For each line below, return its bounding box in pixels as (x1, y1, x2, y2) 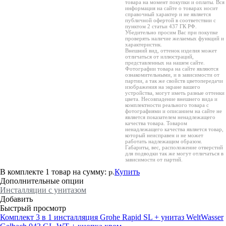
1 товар (45, 167, 71, 176)
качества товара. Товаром (125, 120, 187, 126)
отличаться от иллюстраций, (125, 53, 194, 60)
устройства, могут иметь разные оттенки (125, 89, 224, 96)
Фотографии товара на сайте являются (125, 65, 218, 72)
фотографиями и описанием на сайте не (125, 107, 222, 114)
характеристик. (125, 41, 162, 47)
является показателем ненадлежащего (125, 114, 215, 120)
